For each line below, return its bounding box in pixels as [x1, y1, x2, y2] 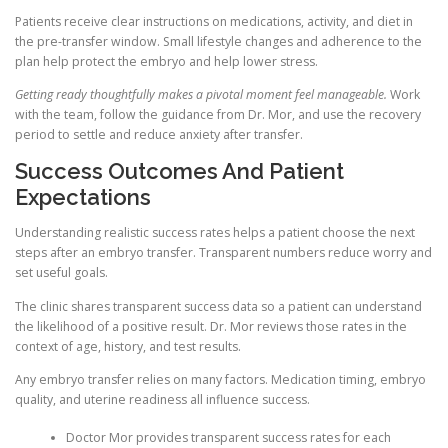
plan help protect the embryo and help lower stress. [15, 53, 318, 71]
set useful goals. [15, 264, 108, 282]
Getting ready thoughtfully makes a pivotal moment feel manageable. [15, 86, 387, 104]
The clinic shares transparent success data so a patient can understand [15, 297, 422, 315]
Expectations [15, 184, 151, 211]
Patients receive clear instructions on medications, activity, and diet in [15, 13, 413, 31]
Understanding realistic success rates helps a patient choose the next [15, 224, 415, 242]
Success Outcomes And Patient [15, 158, 344, 185]
